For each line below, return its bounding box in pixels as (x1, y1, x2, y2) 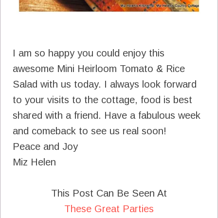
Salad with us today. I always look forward (13, 79, 197, 90)
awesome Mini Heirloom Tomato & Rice (13, 63, 185, 74)
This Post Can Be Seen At (51, 188, 167, 199)
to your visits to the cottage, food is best (13, 94, 192, 106)
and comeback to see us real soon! (13, 126, 166, 137)
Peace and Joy (13, 141, 78, 152)
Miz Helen (13, 157, 56, 168)
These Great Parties (64, 203, 154, 215)
